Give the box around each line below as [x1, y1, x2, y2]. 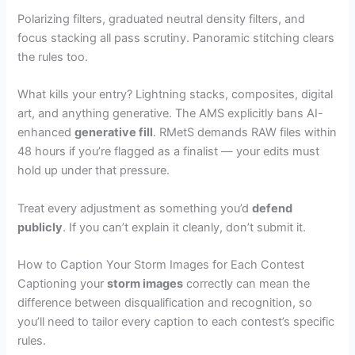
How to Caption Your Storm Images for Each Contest [17, 258, 305, 273]
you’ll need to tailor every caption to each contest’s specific [17, 315, 335, 330]
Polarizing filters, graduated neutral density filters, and [17, 12, 306, 27]
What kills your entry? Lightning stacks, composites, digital [17, 87, 334, 102]
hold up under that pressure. [17, 163, 170, 178]
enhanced [17, 125, 75, 140]
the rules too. [17, 50, 89, 65]
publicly [17, 219, 63, 235]
